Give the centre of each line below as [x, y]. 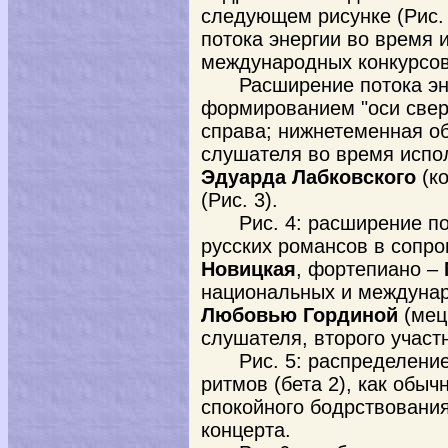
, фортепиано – [370, 269]
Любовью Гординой [299, 315]
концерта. [246, 430]
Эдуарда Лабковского [308, 177]
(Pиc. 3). [239, 200]
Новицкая [248, 269]
